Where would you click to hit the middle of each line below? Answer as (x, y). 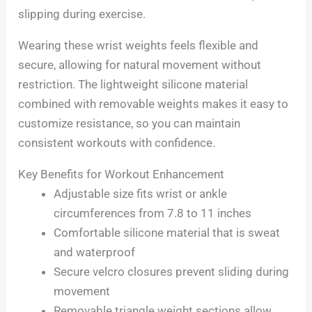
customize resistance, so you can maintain (130, 124)
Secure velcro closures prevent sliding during (172, 272)
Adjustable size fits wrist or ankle (141, 194)
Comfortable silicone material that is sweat (167, 233)
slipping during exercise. (82, 14)
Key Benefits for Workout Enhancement (122, 174)
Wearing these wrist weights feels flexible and (139, 46)
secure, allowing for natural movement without (140, 65)
